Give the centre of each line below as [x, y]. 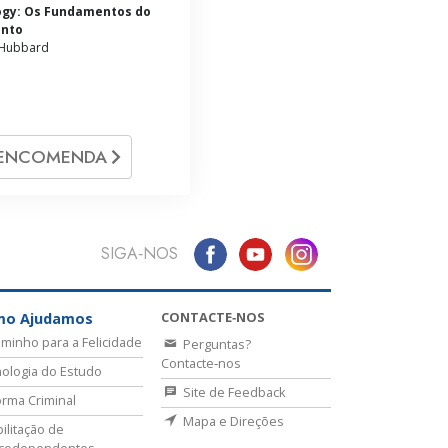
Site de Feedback [233, 392]
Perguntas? [215, 344]
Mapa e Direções [232, 421]
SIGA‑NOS [139, 254]
